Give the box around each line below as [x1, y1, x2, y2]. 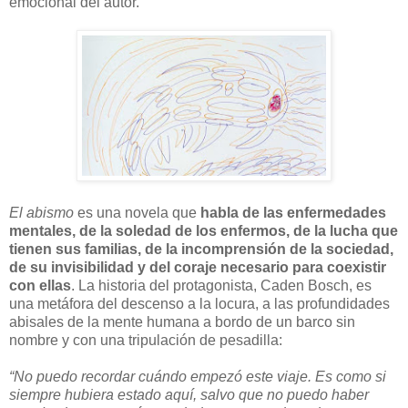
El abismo [9, 204, 74, 220]
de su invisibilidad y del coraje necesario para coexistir [9, 259, 386, 275]
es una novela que [74, 204, 200, 220]
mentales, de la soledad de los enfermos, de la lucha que [9, 222, 398, 239]
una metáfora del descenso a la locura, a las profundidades [9, 295, 390, 311]
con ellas [9, 277, 71, 293]
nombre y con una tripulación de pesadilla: [9, 331, 282, 348]
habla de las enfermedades [200, 204, 386, 220]
